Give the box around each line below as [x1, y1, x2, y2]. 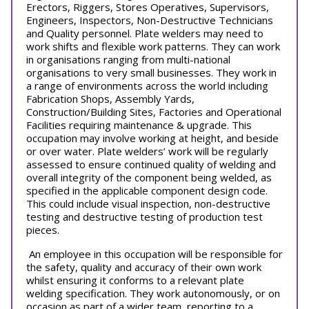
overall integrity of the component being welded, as [26, 170, 272, 184]
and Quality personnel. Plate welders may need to [26, 26, 263, 40]
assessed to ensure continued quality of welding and [26, 157, 276, 171]
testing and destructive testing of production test [26, 210, 263, 223]
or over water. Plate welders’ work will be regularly [26, 144, 268, 158]
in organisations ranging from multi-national [26, 52, 230, 66]
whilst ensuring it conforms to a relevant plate [26, 273, 244, 287]
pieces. [26, 223, 59, 237]
